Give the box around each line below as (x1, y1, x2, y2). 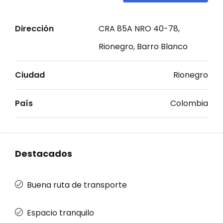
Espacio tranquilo (27, 207, 94, 219)
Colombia (170, 98, 208, 109)
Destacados (15, 147, 72, 160)
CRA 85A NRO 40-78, (99, 23, 180, 34)
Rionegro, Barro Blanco (99, 41, 188, 52)
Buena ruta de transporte (27, 179, 127, 191)
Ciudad (15, 69, 45, 81)
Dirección (15, 23, 54, 34)
